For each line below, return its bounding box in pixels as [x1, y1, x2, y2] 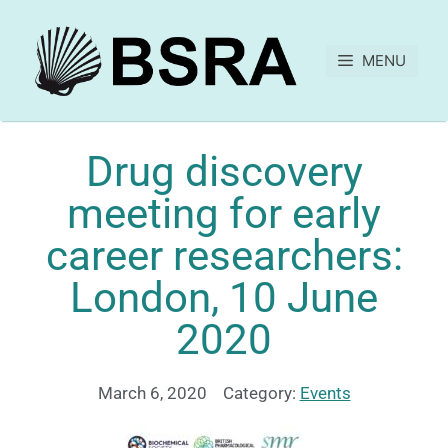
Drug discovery [85, 147, 363, 197]
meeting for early [67, 189, 381, 239]
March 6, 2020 [97, 383, 207, 404]
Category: [222, 383, 296, 404]
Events [299, 383, 351, 404]
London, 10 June [70, 273, 378, 323]
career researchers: [45, 231, 403, 281]
